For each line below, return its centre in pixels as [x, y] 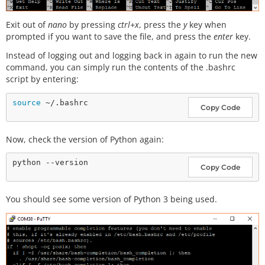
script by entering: [42, 79]
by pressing [92, 24]
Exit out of [27, 24]
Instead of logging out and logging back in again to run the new [132, 56]
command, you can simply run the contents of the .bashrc [121, 67]
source [27, 102]
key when [207, 24]
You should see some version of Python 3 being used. [112, 199]
